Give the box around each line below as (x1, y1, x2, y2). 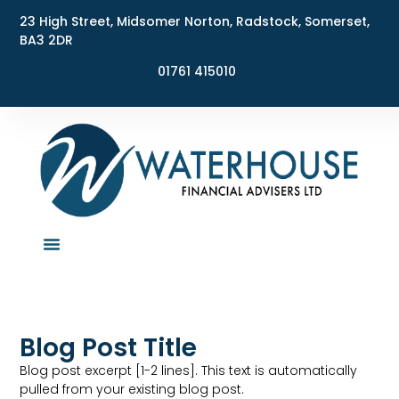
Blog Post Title (20, 330, 198, 366)
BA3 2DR (20, 31, 74, 49)
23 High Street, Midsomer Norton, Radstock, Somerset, (20, 12, 370, 30)
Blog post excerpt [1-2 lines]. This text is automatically (20, 362, 358, 380)
